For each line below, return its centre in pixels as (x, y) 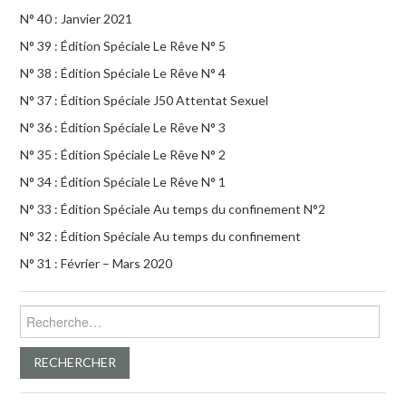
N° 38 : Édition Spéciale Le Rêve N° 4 (123, 72)
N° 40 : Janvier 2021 (77, 18)
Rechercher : (56, 313)
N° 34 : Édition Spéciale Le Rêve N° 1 (123, 181)
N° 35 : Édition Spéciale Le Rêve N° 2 (123, 154)
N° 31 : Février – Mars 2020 (97, 263)
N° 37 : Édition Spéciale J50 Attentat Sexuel (145, 100)
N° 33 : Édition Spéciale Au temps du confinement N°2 (173, 208)
